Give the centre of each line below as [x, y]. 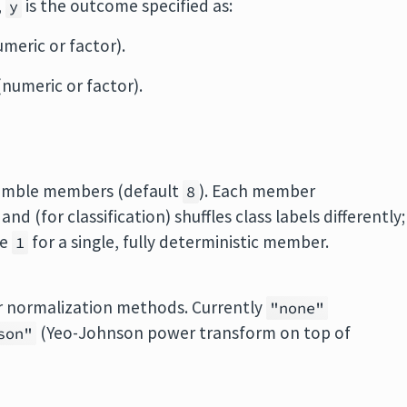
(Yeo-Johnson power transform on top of [194, 333]
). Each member [258, 191]
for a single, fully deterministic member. [179, 242]
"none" [298, 308]
